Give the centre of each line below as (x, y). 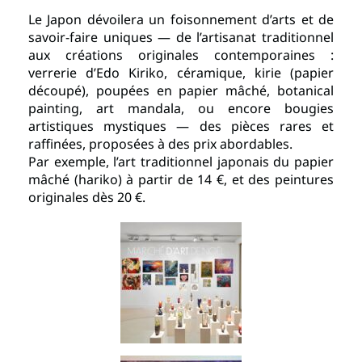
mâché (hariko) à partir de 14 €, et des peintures (181, 179)
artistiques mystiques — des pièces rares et (181, 126)
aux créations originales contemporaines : (181, 55)
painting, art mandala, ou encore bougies (181, 108)
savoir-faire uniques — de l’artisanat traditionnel (181, 37)
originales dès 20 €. (87, 197)
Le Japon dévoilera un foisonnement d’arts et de (181, 19)
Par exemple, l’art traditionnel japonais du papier (181, 161)
